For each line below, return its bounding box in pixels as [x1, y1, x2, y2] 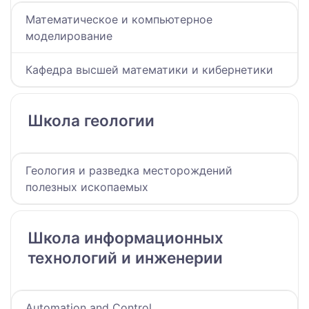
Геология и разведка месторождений [26, 163, 232, 178]
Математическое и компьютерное [26, 12, 212, 27]
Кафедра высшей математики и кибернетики [26, 63, 273, 77]
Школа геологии [28, 111, 154, 130]
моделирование [26, 29, 112, 43]
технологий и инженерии [28, 248, 223, 268]
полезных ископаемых [26, 180, 148, 195]
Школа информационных [28, 228, 223, 248]
